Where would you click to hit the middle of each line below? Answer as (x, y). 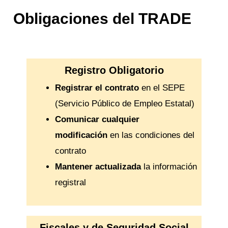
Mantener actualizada (98, 166)
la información (169, 166)
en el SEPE (162, 88)
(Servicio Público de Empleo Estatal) (124, 103)
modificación (81, 135)
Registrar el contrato (97, 88)
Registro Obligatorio (114, 70)
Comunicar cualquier (97, 119)
